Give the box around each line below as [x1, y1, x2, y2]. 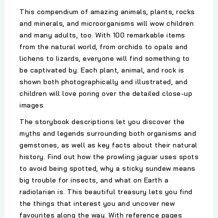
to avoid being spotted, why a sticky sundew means [19, 164, 196, 173]
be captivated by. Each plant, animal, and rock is [19, 66, 184, 75]
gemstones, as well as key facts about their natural [19, 141, 198, 150]
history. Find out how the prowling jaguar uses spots [19, 152, 199, 162]
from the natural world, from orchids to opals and [19, 42, 188, 52]
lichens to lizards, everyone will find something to [19, 54, 190, 63]
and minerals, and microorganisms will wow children [19, 19, 194, 28]
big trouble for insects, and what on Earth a [19, 176, 168, 185]
